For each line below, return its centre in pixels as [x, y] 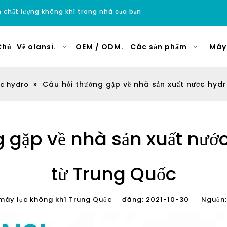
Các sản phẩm [159, 47]
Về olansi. [36, 47]
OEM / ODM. [100, 47]
